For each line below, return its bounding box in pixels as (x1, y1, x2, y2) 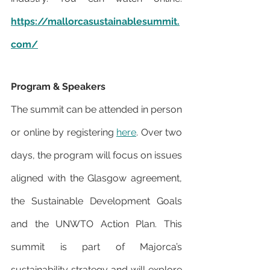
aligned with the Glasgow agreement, (11, 172, 182, 184)
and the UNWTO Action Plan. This (11, 218, 182, 230)
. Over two (136, 127, 182, 139)
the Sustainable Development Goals (11, 195, 182, 207)
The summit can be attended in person (11, 104, 182, 116)
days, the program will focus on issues (11, 149, 182, 162)
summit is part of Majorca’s (11, 241, 182, 253)
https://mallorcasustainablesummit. (11, 16, 180, 28)
